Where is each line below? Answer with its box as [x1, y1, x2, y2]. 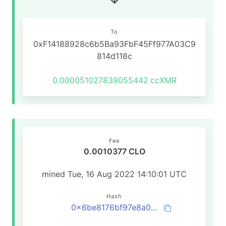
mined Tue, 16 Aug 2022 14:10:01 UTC [42, 169, 187, 179]
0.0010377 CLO [83, 146, 145, 156]
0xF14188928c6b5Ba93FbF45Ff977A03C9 [33, 39, 196, 49]
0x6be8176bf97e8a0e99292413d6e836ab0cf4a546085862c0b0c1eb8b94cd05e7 [151, 202, 157, 212]
